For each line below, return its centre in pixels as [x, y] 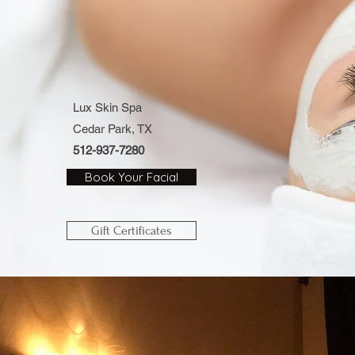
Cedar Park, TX [113, 129]
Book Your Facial [132, 177]
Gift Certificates [132, 231]
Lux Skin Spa [107, 107]
